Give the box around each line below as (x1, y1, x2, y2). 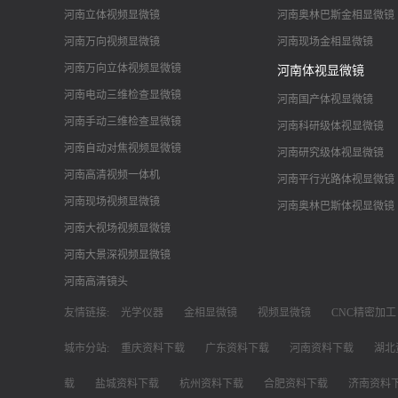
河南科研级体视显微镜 (277, 119, 384, 132)
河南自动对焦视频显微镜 (64, 141, 181, 155)
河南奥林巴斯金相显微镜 (277, 8, 394, 21)
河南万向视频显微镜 (64, 35, 160, 48)
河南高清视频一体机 (64, 168, 160, 181)
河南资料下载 (290, 341, 354, 354)
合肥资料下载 (264, 377, 328, 390)
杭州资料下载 (179, 377, 243, 390)
